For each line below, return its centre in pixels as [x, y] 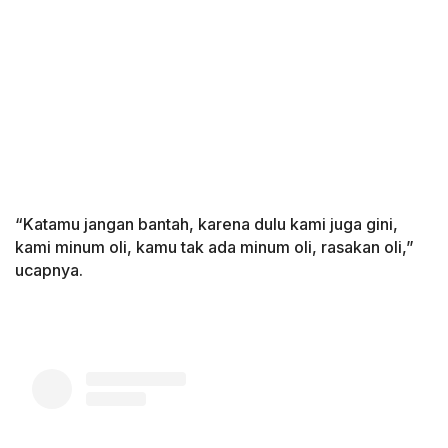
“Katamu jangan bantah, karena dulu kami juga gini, [206, 224]
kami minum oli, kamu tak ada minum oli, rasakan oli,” [214, 247]
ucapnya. [49, 270]
